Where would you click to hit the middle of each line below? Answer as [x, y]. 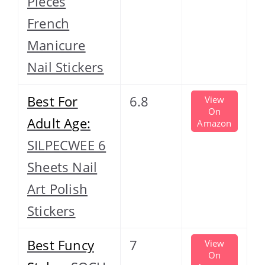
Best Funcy [61, 245]
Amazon [214, 123]
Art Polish [57, 188]
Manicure [56, 45]
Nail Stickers [66, 67]
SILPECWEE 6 [67, 145]
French [49, 23]
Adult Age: [59, 123]
